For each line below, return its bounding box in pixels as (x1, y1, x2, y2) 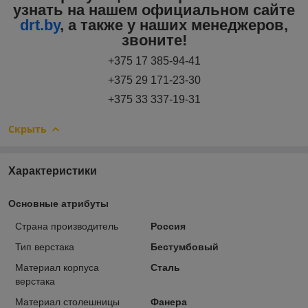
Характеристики (8, 164, 97, 177)
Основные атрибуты (8, 197, 109, 209)
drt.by (20, 16, 60, 34)
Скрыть (8, 122, 47, 135)
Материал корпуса (15, 261, 99, 273)
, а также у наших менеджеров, (60, 16, 288, 34)
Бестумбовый (150, 241, 219, 252)
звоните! (121, 31, 187, 49)
